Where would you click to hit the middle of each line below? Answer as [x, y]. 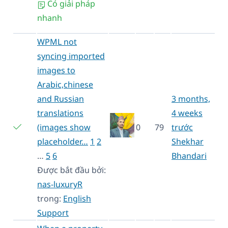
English [77, 198]
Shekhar [188, 141]
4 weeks [187, 113]
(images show [64, 127]
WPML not [57, 41]
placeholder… [63, 141]
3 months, [191, 98]
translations [60, 113]
